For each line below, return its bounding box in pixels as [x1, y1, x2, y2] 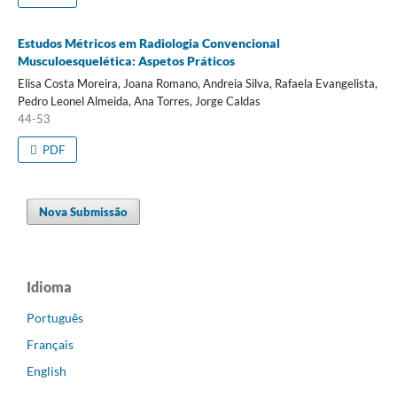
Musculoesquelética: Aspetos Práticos [17, 52, 235, 68]
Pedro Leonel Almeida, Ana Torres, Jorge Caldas [17, 93, 261, 108]
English [27, 362, 66, 378]
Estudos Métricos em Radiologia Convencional [17, 35, 280, 51]
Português [27, 309, 83, 325]
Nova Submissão [39, 204, 128, 219]
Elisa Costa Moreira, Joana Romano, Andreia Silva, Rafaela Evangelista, [17, 75, 378, 90]
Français [27, 336, 74, 352]
